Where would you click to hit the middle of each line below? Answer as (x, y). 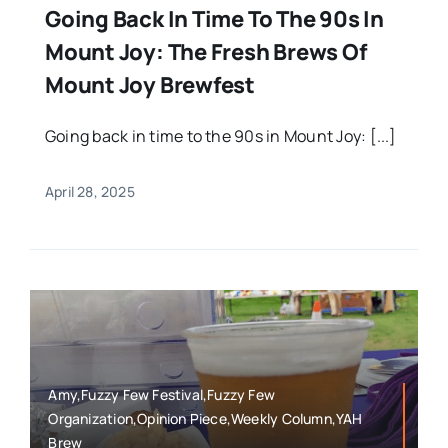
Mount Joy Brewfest (150, 85)
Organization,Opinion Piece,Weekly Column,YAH (205, 418)
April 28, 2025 (89, 192)
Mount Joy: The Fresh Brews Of (205, 52)
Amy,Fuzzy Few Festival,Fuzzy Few (162, 394)
